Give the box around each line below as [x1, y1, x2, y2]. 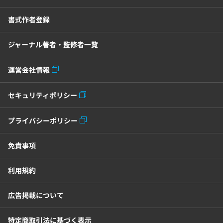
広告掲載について [8, 190, 64, 200]
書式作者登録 [8, 14, 50, 24]
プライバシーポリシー [8, 115, 78, 125]
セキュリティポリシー [8, 90, 77, 100]
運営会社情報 [8, 65, 50, 75]
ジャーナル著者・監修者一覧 [8, 39, 98, 49]
